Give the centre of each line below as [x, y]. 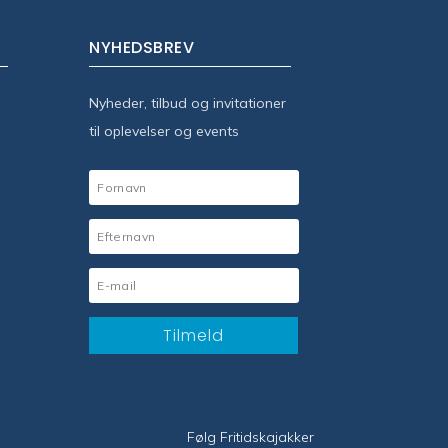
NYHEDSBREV [142, 48]
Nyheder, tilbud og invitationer [188, 103]
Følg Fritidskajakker [250, 436]
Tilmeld [194, 336]
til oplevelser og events [164, 131]
